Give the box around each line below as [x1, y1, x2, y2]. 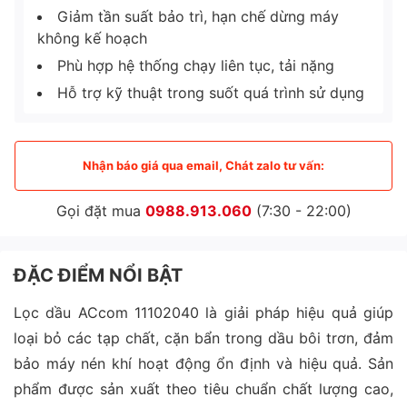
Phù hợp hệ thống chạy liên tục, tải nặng [57, 55, 334, 74]
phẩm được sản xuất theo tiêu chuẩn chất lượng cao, [14, 379, 393, 398]
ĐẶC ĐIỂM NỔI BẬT [14, 263, 183, 286]
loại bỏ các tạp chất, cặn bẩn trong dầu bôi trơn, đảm [14, 328, 393, 347]
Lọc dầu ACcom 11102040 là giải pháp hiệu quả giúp [14, 303, 393, 322]
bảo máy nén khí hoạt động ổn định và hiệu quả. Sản [14, 353, 393, 372]
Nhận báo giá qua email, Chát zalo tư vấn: [83, 158, 324, 174]
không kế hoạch [37, 28, 147, 47]
